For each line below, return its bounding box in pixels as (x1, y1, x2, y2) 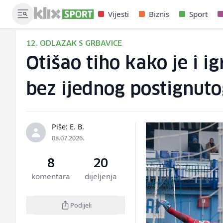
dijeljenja (84, 171, 117, 181)
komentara (31, 171, 71, 181)
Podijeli (70, 200, 92, 210)
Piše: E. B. (52, 122, 84, 131)
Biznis (149, 9, 170, 19)
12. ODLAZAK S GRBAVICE (26, 40, 122, 47)
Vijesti (108, 9, 129, 19)
